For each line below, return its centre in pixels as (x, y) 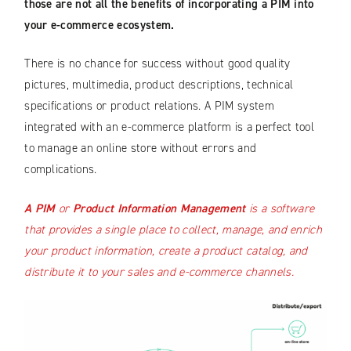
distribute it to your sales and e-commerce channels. (159, 271)
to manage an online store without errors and (141, 148)
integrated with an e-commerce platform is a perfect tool (170, 127)
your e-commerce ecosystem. (100, 25)
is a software (280, 208)
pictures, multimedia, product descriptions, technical (159, 85)
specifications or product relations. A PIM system (149, 106)
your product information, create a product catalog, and (166, 250)
